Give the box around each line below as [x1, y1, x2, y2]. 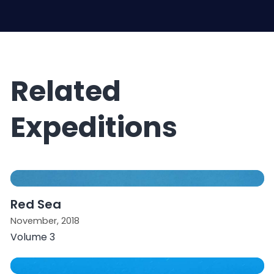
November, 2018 [10, 214, 80, 227]
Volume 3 [10, 229, 55, 244]
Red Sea [10, 195, 61, 213]
